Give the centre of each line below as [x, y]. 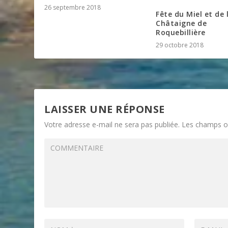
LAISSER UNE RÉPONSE [105, 109]
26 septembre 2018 [73, 7]
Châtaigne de [181, 23]
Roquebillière [181, 32]
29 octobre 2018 [180, 45]
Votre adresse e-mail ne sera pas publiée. [112, 124]
